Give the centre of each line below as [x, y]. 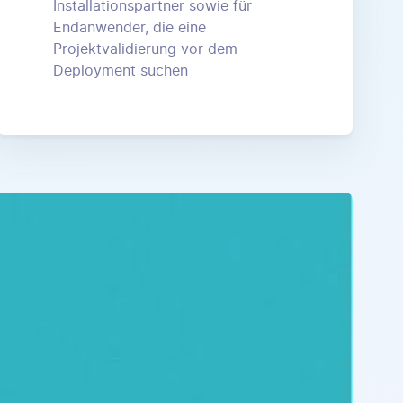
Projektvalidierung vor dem [146, 49]
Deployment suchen [121, 71]
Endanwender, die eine [130, 27]
